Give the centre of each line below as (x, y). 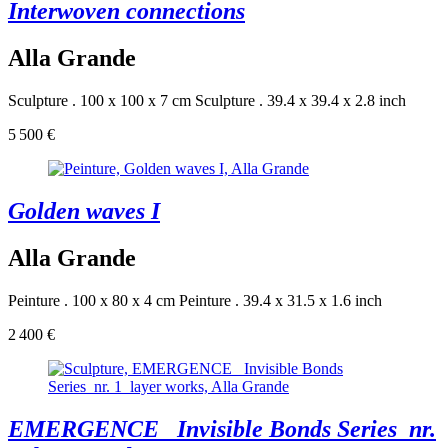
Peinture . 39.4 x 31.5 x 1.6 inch (280, 300)
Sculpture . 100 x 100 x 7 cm (99, 101)
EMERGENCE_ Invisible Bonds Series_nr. (222, 428)
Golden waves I (84, 211)
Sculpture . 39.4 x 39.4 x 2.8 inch (300, 101)
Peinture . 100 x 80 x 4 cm (91, 300)
